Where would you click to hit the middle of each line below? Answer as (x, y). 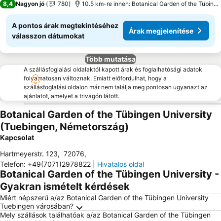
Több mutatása (110, 59)
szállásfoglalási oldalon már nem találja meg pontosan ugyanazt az (116, 87)
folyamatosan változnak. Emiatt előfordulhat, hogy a (95, 78)
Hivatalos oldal (121, 164)
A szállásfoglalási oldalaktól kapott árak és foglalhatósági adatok (113, 69)
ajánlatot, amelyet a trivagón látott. (72, 96)
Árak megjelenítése (161, 31)
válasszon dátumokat (48, 36)
